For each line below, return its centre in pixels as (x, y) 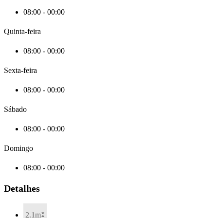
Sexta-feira (20, 70)
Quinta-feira (22, 31)
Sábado (15, 109)
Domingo (18, 148)
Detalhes (22, 189)
